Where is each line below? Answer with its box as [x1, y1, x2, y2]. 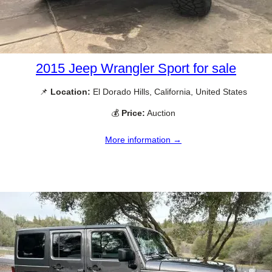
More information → [105, 135, 182, 145]
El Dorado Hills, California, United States [90, 87, 247, 97]
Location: [50, 87, 90, 97]
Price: [121, 108, 145, 118]
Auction [145, 108, 175, 118]
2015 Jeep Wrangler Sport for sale [36, 61, 236, 76]
